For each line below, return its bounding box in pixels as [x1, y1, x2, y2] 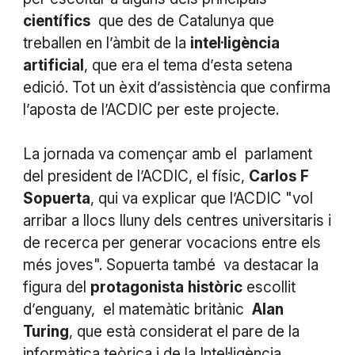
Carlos [248, 166, 296, 185]
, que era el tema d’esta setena [83, 55, 292, 74]
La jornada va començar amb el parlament [22, 144, 312, 163]
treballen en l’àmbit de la [22, 33, 190, 52]
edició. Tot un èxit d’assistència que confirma [22, 78, 330, 97]
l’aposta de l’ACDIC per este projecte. [22, 100, 279, 119]
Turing [22, 322, 69, 341]
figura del [22, 277, 90, 296]
